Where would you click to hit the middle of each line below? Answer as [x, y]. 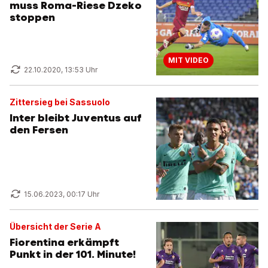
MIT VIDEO [188, 60]
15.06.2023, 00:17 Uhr [62, 194]
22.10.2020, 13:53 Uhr [61, 70]
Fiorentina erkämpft [64, 242]
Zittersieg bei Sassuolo [60, 102]
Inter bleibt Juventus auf [76, 118]
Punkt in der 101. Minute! [73, 254]
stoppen [32, 17]
